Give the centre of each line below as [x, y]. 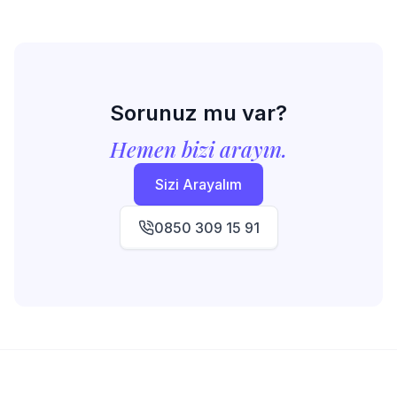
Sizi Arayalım [198, 184]
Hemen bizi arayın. [198, 149]
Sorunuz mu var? [198, 113]
